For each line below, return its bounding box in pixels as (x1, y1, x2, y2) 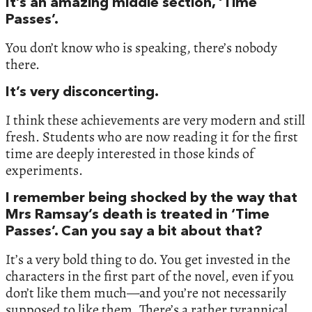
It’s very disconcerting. (6, 85, 159, 100)
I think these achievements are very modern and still (6, 110, 305, 130)
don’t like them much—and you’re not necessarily (6, 283, 286, 302)
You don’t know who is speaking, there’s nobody (6, 38, 277, 57)
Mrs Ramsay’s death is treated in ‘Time (6, 208, 270, 222)
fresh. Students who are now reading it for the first (6, 127, 298, 146)
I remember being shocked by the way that (6, 191, 297, 205)
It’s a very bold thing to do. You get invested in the (6, 249, 290, 269)
